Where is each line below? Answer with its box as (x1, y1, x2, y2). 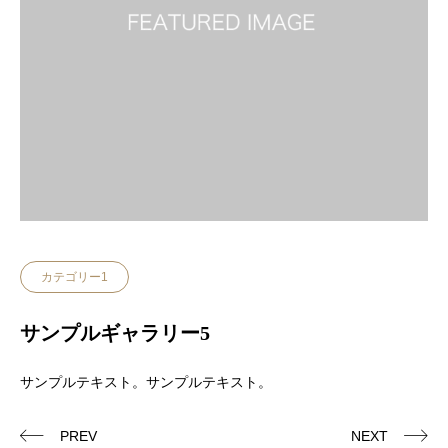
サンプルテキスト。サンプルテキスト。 (20, 374, 272, 390)
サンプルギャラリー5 (20, 322, 210, 344)
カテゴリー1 (41, 270, 108, 284)
